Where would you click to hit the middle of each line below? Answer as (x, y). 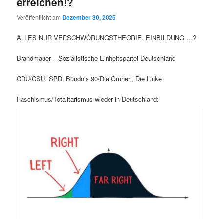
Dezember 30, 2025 (89, 17)
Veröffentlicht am (40, 17)
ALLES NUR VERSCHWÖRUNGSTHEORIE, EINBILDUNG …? (107, 37)
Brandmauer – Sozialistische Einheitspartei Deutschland (96, 58)
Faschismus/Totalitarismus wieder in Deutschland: (88, 99)
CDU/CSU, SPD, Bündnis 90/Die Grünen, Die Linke (89, 78)
